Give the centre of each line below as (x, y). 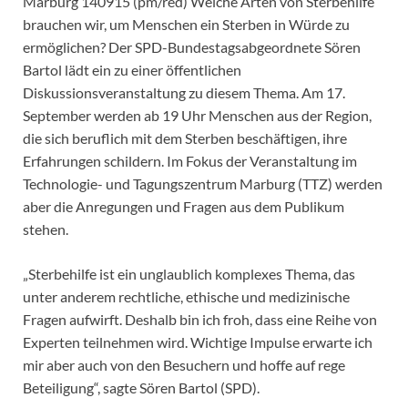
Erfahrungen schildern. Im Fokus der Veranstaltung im (190, 161)
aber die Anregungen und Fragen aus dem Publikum (184, 207)
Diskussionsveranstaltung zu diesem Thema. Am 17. (184, 93)
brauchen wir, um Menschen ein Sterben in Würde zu (186, 25)
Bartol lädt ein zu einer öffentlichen (132, 70)
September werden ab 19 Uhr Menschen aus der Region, (197, 116)
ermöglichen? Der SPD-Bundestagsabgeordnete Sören (192, 47)
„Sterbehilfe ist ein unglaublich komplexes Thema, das (189, 274)
